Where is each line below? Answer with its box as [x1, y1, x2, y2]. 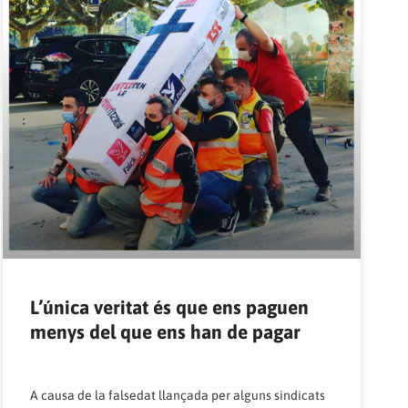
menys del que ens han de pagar [29, 321, 301, 343]
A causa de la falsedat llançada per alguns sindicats [29, 388, 325, 403]
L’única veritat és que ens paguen [29, 296, 309, 319]
